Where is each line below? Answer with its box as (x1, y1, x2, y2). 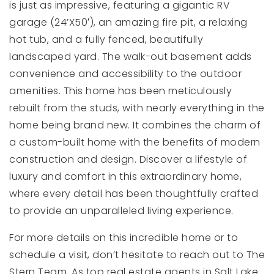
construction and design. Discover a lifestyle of (9, 152, 247, 167)
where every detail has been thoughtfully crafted (9, 187, 258, 201)
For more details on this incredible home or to (9, 231, 238, 245)
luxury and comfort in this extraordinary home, (9, 169, 242, 184)
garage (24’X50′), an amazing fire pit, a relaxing (9, 15, 248, 30)
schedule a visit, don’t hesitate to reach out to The (9, 248, 265, 262)
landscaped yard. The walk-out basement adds (9, 50, 252, 64)
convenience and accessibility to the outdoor (9, 67, 242, 81)
